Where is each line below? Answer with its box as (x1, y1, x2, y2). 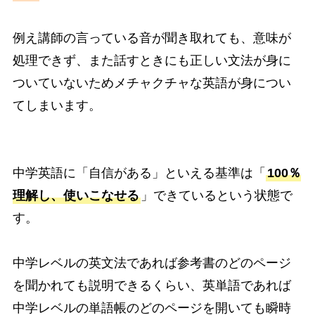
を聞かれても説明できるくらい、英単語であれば (12, 278, 291, 292)
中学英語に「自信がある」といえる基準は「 (12, 165, 266, 180)
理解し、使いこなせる (12, 188, 139, 202)
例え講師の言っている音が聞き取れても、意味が (12, 30, 291, 45)
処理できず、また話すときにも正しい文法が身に (12, 53, 291, 67)
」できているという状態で (140, 188, 292, 202)
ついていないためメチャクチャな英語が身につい (12, 75, 291, 90)
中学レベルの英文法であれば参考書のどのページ (12, 255, 291, 270)
